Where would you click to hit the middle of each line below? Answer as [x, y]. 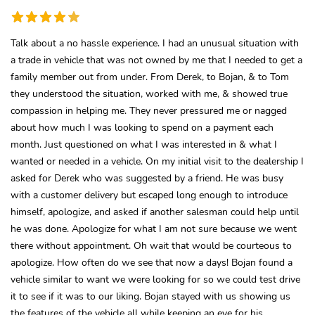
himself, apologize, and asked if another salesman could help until [155, 211]
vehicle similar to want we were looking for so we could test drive [155, 279]
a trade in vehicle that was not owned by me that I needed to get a [156, 59]
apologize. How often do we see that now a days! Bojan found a [152, 262]
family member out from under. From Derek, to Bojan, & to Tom [150, 76]
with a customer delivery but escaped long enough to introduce [149, 194]
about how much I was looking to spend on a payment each [142, 127]
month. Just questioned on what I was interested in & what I [144, 144]
